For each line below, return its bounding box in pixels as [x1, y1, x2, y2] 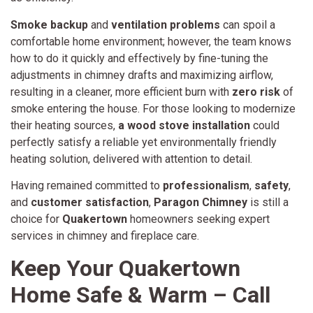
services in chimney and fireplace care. [10, 229, 202, 243]
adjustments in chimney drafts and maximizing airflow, [10, 68, 273, 82]
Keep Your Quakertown [10, 254, 240, 282]
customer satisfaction [31, 196, 149, 210]
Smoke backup [10, 17, 88, 31]
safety [254, 179, 289, 193]
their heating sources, [10, 118, 115, 132]
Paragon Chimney [154, 196, 247, 210]
